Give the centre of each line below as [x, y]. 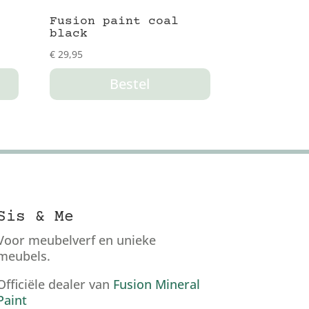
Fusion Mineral [156, 284]
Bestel [130, 84]
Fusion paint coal [114, 22]
